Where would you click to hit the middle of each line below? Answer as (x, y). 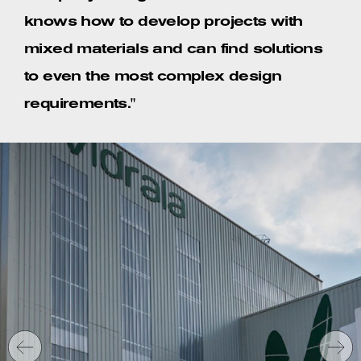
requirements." (80, 104)
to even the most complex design (153, 77)
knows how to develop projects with (164, 22)
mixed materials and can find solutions (174, 49)
